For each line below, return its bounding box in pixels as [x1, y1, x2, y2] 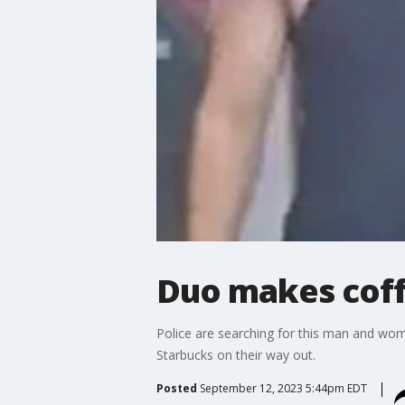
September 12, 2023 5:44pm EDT [199, 380, 367, 396]
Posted [155, 380, 197, 396]
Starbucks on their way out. [155, 345, 316, 363]
